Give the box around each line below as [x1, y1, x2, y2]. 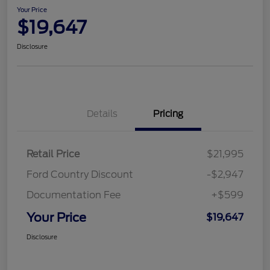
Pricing [153, 108, 183, 119]
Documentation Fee [27, 189, 121, 201]
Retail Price [27, 148, 80, 160]
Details [86, 108, 118, 119]
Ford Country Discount [27, 168, 133, 180]
